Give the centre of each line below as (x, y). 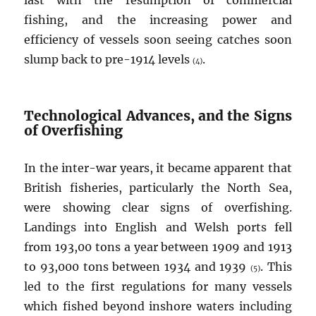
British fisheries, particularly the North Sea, (158, 188)
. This (276, 267)
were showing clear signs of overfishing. (158, 208)
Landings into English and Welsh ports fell (158, 227)
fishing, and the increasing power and (158, 20)
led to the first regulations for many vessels (158, 287)
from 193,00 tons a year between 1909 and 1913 (158, 247)
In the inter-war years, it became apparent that (158, 168)
